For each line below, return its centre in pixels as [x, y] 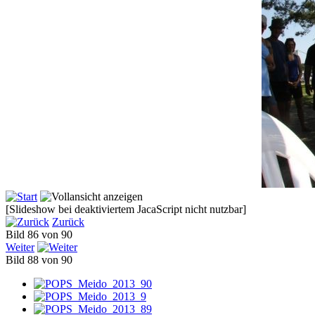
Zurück [68, 222]
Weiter [20, 247]
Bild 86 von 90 [42, 235]
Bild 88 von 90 [42, 260]
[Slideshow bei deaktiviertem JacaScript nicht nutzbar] [126, 210]
